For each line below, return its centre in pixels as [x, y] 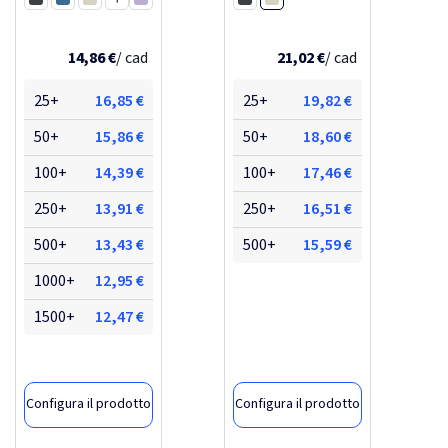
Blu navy [53, 53]
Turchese [111, 28]
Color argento [151, 28]
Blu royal [54, 28]
